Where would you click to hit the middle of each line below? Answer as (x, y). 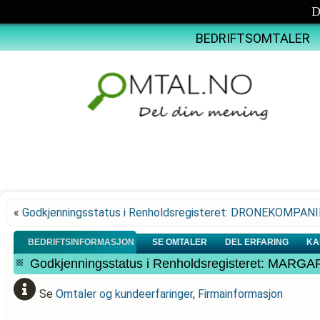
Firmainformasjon (240, 294)
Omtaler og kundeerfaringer (124, 294)
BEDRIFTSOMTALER (252, 38)
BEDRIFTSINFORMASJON (82, 242)
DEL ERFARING (258, 242)
